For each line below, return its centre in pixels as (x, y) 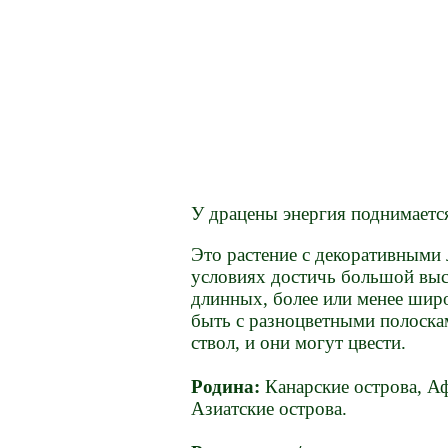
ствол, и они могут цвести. (299, 343)
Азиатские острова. (269, 409)
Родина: (226, 387)
